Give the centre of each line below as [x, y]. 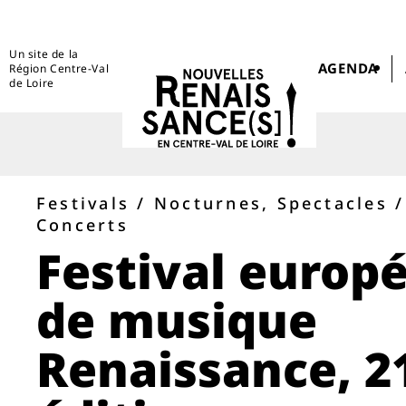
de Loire [32, 82]
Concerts [82, 225]
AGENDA [348, 68]
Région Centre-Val [59, 68]
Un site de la [44, 53]
